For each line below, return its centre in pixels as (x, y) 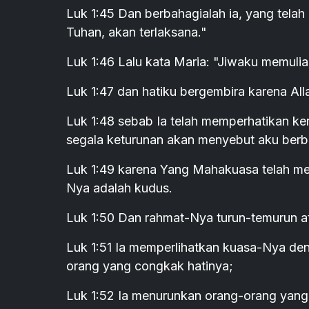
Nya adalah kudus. (119, 188)
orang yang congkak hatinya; (150, 266)
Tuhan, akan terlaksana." (137, 32)
